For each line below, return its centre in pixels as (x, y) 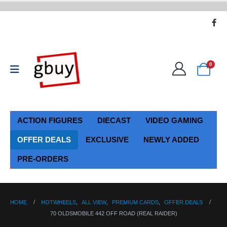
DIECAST (114, 120)
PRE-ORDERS (43, 159)
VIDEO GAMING (174, 120)
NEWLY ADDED (171, 139)
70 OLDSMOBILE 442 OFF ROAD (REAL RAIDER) (113, 214)
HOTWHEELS (59, 202)
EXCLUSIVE (107, 139)
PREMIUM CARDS (135, 202)
